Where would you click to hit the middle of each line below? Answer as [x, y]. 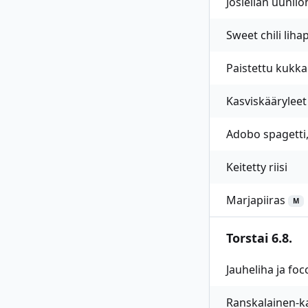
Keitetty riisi [257, 167]
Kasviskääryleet [266, 101]
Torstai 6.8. [259, 238]
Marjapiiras [256, 200]
